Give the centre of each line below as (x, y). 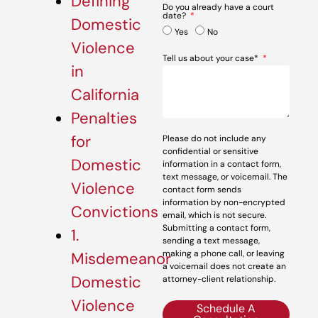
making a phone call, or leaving (224, 253)
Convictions (115, 212)
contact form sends (202, 190)
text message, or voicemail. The (225, 177)
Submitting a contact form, (217, 228)
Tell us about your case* (212, 58)
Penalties (104, 119)
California (105, 95)
